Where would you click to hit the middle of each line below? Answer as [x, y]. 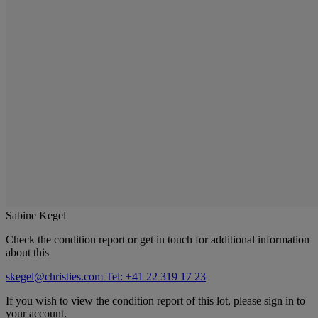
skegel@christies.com [56, 276]
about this [27, 252]
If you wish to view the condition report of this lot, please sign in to [155, 300]
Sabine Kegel [36, 215]
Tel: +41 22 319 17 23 [156, 276]
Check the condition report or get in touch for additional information [158, 239]
